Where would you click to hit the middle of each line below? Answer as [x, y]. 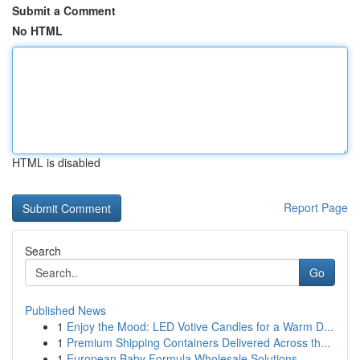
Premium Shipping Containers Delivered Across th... [198, 342]
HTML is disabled [56, 162]
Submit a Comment [64, 10]
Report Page [316, 207]
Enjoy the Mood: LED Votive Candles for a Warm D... [200, 326]
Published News [65, 310]
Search [43, 251]
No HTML [37, 31]
